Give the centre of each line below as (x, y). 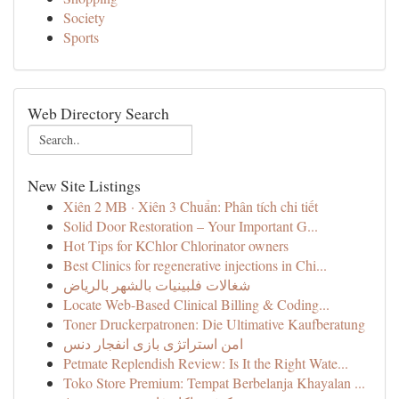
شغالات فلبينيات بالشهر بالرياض (157, 285)
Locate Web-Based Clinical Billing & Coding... (196, 304)
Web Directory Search (98, 113)
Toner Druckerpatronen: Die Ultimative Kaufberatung (214, 324)
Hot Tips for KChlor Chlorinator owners (176, 245)
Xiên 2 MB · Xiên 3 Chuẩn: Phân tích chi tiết (191, 206)
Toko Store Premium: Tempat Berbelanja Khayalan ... (214, 383)
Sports (81, 37)
